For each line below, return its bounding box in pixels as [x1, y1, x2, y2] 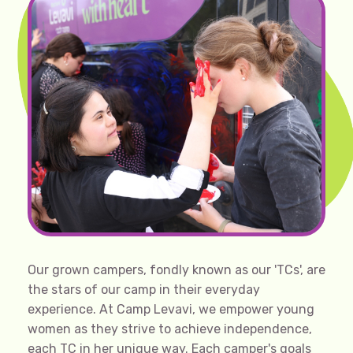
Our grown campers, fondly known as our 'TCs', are [28, 262, 325, 277]
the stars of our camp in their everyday [28, 281, 260, 297]
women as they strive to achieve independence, [28, 321, 312, 336]
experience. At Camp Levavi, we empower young [28, 301, 314, 317]
